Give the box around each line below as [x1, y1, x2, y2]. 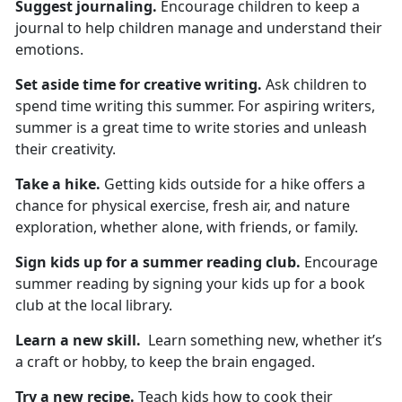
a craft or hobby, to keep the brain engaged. [15, 351, 319, 371]
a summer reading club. [130, 251, 301, 272]
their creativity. [15, 138, 119, 159]
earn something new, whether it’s [155, 329, 382, 350]
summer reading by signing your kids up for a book [15, 273, 365, 293]
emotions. [15, 39, 87, 59]
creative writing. [140, 74, 262, 94]
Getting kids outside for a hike [100, 173, 310, 194]
